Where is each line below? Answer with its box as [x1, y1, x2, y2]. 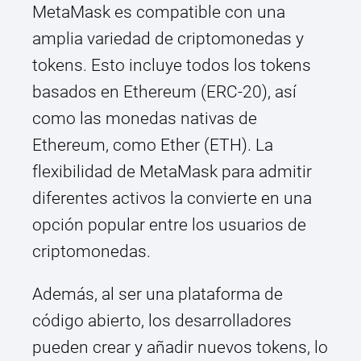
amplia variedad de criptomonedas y [32, 29, 304, 49]
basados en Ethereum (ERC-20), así [32, 82, 297, 102]
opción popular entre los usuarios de [32, 215, 306, 235]
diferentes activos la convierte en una [32, 189, 312, 209]
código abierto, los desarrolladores [32, 311, 292, 331]
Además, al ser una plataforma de [32, 284, 283, 305]
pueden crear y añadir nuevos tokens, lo [32, 338, 328, 358]
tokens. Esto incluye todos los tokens [32, 56, 311, 76]
